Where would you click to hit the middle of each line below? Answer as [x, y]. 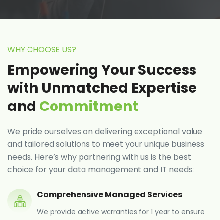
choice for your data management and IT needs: [101, 170]
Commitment [89, 107]
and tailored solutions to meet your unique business [106, 144]
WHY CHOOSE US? [42, 50]
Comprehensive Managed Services [110, 195]
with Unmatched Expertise [102, 88]
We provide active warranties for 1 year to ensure [121, 212]
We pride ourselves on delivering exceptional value [105, 132]
